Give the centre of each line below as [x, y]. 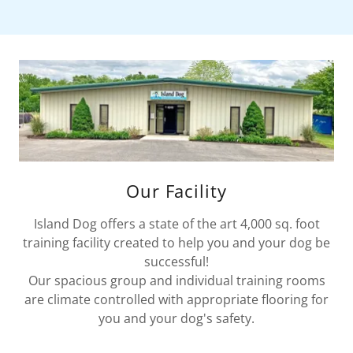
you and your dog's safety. [176, 318]
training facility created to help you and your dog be [176, 242]
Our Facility [176, 190]
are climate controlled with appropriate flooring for [176, 299]
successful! [176, 261]
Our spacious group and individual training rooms [176, 280]
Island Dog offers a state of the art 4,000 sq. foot [176, 223]
